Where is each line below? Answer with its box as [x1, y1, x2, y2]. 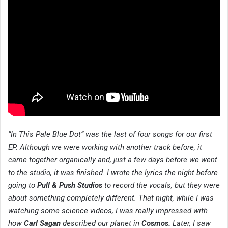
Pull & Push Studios [37, 181, 102, 190]
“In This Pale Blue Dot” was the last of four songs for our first [8, 130, 212, 139]
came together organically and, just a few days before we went [8, 155, 217, 165]
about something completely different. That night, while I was [8, 193, 214, 203]
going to [8, 181, 37, 190]
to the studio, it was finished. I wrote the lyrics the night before [8, 168, 218, 178]
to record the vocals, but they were [102, 181, 220, 190]
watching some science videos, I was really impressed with [8, 206, 208, 216]
